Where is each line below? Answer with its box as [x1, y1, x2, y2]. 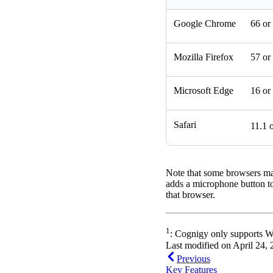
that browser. [166, 190, 215, 200]
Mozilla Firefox [174, 52, 233, 63]
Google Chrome [174, 18, 236, 29]
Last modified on [166, 239, 231, 250]
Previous [177, 253, 210, 264]
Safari [174, 119, 196, 130]
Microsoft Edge [174, 85, 233, 96]
